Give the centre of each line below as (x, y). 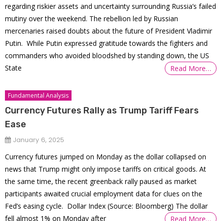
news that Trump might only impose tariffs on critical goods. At (106, 169)
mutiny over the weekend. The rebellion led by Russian (92, 18)
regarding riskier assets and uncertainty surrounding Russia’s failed (111, 6)
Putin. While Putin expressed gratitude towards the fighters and (107, 43)
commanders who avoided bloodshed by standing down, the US (107, 55)
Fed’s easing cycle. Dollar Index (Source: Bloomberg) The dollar (107, 206)
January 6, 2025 (39, 140)
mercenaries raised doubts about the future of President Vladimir (109, 31)
